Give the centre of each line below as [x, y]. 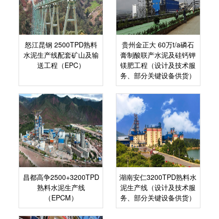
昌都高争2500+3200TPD [61, 177]
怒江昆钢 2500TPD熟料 [61, 44]
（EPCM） [61, 197]
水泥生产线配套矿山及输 [61, 55]
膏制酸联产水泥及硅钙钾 [158, 55]
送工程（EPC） [61, 65]
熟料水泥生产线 [61, 187]
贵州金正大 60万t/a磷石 [158, 44]
